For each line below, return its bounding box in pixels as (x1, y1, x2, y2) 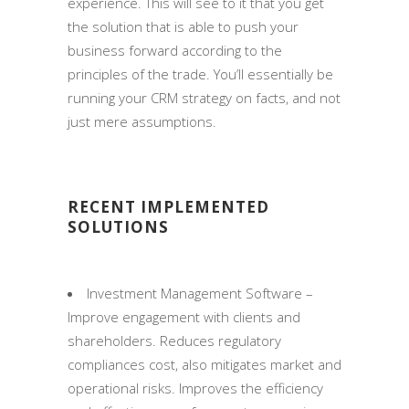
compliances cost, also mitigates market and (68, 354, 341, 373)
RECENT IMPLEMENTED (68, 195, 269, 217)
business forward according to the (68, 40, 282, 59)
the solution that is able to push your (68, 16, 299, 36)
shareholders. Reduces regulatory (68, 330, 281, 350)
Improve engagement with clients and (68, 307, 300, 326)
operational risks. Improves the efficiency (68, 378, 323, 397)
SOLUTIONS (68, 215, 169, 237)
